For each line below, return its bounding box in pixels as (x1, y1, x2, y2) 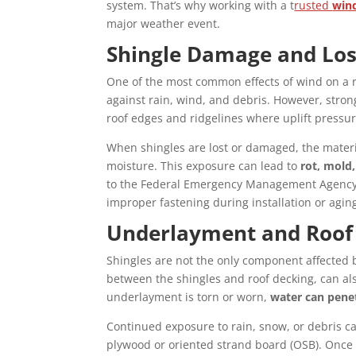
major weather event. (106, 16, 221, 32)
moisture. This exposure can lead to (106, 158, 301, 174)
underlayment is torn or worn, (106, 289, 271, 305)
